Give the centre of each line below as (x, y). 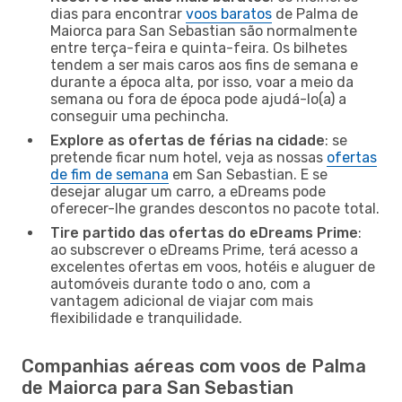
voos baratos (229, 13)
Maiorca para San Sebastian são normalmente (204, 31)
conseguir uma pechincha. (140, 116)
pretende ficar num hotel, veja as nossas (188, 157)
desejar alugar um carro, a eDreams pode (188, 191)
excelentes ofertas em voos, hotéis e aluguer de (213, 267)
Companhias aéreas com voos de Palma (194, 366)
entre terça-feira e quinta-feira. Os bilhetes (199, 48)
